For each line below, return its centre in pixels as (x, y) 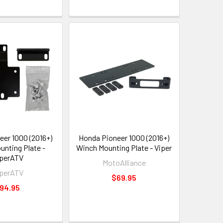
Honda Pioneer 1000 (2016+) (124, 138)
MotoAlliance (124, 163)
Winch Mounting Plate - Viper (124, 148)
